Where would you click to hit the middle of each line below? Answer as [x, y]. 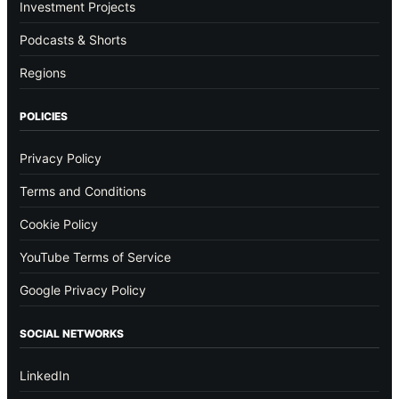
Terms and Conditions [83, 191]
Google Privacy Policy [83, 289]
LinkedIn [45, 375]
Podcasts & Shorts [73, 39]
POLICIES [44, 116]
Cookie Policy [59, 224]
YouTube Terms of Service [95, 256]
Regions [43, 72]
